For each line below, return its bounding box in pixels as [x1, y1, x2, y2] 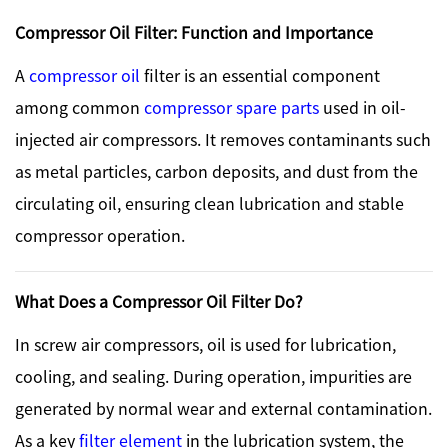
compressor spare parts [144, 94, 319, 119]
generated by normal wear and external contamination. [15, 395, 432, 420]
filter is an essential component [140, 62, 380, 87]
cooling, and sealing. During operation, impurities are [15, 363, 412, 388]
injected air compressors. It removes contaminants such [15, 126, 431, 151]
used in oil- [319, 94, 406, 119]
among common [15, 94, 144, 119]
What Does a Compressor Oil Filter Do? [15, 288, 303, 313]
